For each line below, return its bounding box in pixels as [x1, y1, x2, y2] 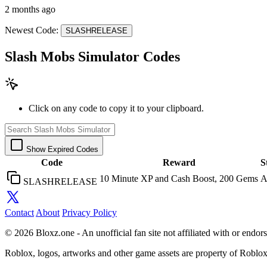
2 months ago [5, 4, 55, 15]
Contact [5, 207, 34, 218]
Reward [162, 157, 195, 167]
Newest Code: [5, 25, 58, 36]
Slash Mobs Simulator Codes [5, 49, 180, 65]
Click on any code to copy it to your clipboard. [29, 103, 204, 113]
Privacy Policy [62, 207, 117, 218]
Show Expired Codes [26, 144, 98, 154]
